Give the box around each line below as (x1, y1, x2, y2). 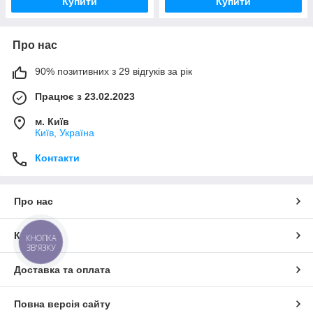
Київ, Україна (35, 127, 94, 138)
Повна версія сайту (14, 298, 110, 310)
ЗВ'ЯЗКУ (26, 242, 56, 253)
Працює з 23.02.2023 (35, 91, 135, 102)
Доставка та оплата (14, 264, 110, 275)
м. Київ (35, 116, 69, 127)
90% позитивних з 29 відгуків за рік (35, 66, 192, 77)
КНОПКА (26, 232, 57, 243)
